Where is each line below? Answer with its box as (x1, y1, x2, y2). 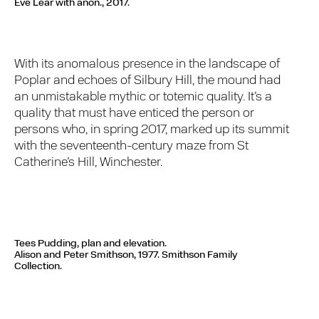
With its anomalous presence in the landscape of (14, 57, 281, 71)
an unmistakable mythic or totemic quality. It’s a (14, 90, 273, 104)
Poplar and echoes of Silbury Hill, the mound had (14, 73, 281, 88)
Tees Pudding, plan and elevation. (14, 239, 167, 250)
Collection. (14, 261, 62, 273)
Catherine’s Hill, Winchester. (14, 155, 163, 169)
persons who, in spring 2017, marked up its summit (14, 122, 290, 137)
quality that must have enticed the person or (14, 106, 255, 120)
